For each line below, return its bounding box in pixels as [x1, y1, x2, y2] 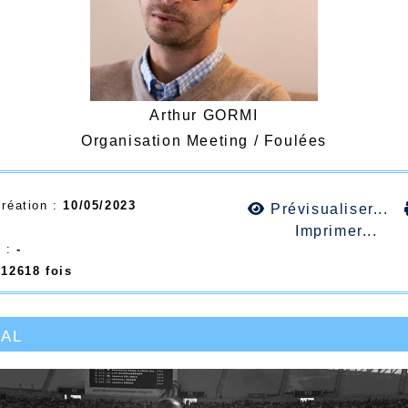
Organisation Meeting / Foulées [81, 132, 327, 148]
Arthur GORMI [149, 107, 259, 123]
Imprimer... [290, 222, 378, 239]
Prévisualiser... [265, 200, 394, 217]
